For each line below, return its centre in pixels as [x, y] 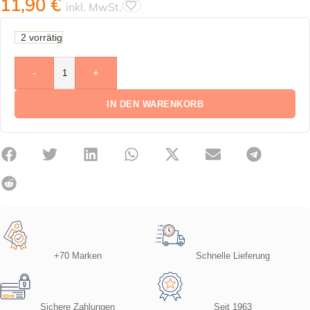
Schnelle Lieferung [232, 256]
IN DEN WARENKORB [155, 104]
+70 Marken [77, 256]
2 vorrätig [41, 37]
